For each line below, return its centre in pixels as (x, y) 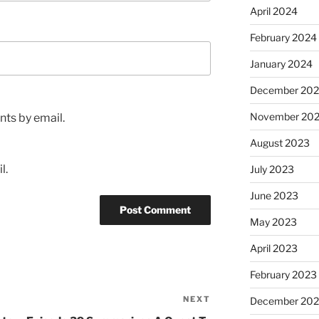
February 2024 (283, 38)
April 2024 (273, 11)
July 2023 (272, 169)
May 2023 (273, 222)
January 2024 (281, 64)
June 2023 (274, 196)
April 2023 (273, 249)
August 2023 (279, 143)
